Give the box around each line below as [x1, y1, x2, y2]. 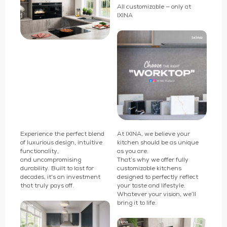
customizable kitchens [117, 165, 182, 172]
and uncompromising [20, 157, 81, 163]
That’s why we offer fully [117, 157, 189, 163]
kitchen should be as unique [117, 139, 199, 146]
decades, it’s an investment [20, 174, 100, 180]
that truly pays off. [20, 182, 74, 189]
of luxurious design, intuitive [20, 139, 102, 146]
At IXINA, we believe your [117, 131, 191, 137]
